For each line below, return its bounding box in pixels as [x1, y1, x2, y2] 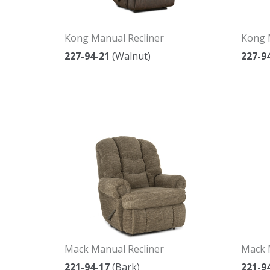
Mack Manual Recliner [64, 242, 164, 256]
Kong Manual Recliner [64, 31, 164, 45]
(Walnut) [110, 49, 151, 63]
